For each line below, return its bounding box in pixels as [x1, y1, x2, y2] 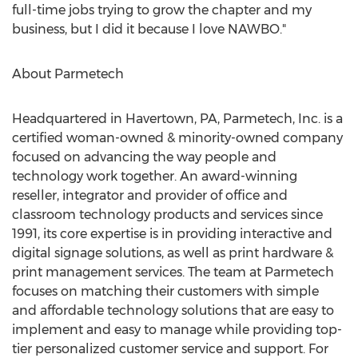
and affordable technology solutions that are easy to [12, 303, 334, 318]
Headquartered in [12, 111, 125, 126]
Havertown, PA [125, 111, 217, 126]
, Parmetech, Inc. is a [217, 111, 343, 126]
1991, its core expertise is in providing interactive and [12, 226, 332, 241]
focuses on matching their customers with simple [12, 284, 319, 299]
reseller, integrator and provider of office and [12, 188, 288, 203]
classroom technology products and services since [12, 207, 323, 222]
